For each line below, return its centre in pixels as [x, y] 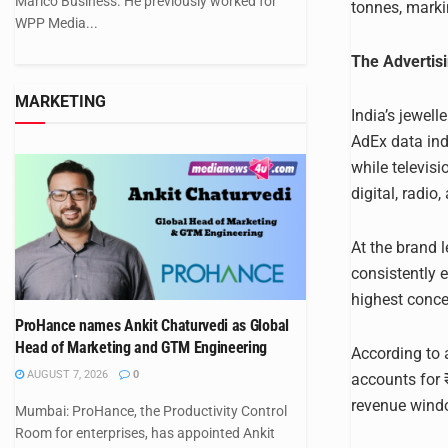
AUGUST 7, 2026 [66, 374]
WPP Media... [56, 23]
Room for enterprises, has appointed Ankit [145, 432]
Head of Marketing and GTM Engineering [141, 347]
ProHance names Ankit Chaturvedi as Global [152, 325]
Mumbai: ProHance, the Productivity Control [151, 410]
